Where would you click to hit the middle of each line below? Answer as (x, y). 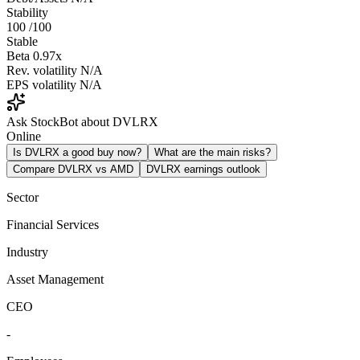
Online (24, 136)
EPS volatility (41, 84)
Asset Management (55, 279)
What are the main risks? (213, 152)
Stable (22, 41)
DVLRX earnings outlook (203, 169)
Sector (22, 197)
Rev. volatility (42, 70)
